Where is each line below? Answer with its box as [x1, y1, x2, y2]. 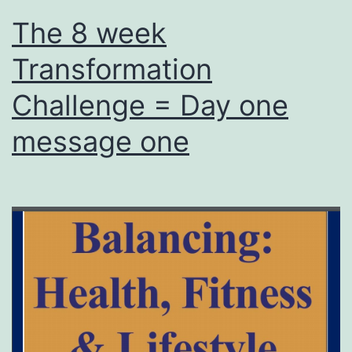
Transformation [12, 51, 212, 86]
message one [12, 123, 189, 159]
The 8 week [12, 15, 167, 50]
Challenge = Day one [12, 87, 288, 123]
